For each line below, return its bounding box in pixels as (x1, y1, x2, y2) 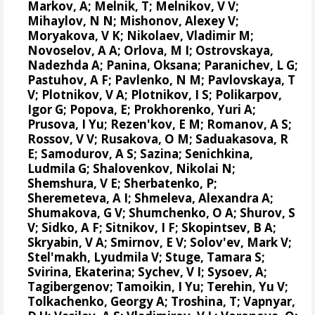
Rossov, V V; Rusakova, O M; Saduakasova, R (27, 130, 289, 147)
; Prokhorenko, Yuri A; (127, 101, 257, 117)
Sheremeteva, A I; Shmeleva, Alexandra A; (27, 189, 274, 206)
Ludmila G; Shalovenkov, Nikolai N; (27, 160, 236, 176)
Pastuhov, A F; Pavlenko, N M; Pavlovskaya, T (27, 71, 296, 88)
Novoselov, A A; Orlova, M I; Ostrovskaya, (27, 41, 274, 58)
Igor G (27, 101, 64, 117)
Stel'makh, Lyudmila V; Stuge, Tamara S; (27, 248, 266, 265)
